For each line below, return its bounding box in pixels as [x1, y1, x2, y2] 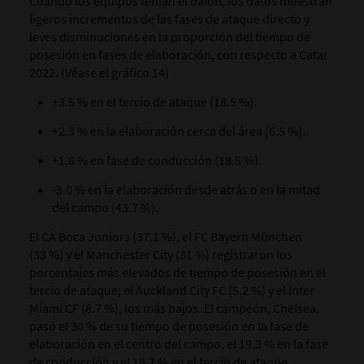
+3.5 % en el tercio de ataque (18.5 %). [51, 93, 261, 110]
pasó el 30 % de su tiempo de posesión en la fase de [28, 318, 309, 335]
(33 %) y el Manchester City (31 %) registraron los [28, 246, 292, 263]
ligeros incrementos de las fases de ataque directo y [28, 11, 310, 28]
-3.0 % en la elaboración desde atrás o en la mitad [51, 181, 320, 198]
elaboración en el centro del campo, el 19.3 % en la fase [28, 336, 328, 353]
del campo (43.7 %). [51, 199, 162, 216]
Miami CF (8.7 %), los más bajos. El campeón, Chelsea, [28, 300, 319, 317]
